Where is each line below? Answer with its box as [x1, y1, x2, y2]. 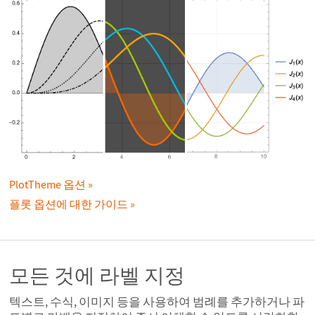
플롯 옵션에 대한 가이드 [9, 197, 128, 212]
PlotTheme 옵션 [9, 177, 86, 192]
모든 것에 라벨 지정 [9, 262, 185, 288]
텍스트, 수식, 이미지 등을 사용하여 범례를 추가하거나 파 [9, 294, 304, 310]
